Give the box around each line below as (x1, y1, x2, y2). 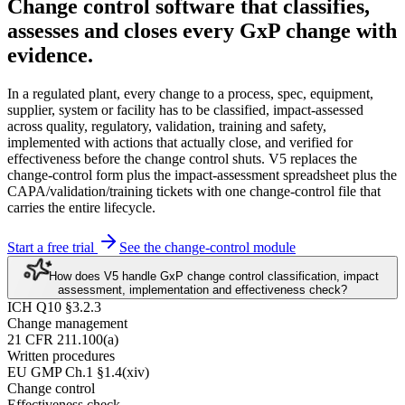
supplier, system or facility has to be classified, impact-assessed (7, 101, 363, 118)
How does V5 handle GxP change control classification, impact (48, 268, 379, 283)
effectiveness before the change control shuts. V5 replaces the (7, 150, 357, 166)
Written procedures (7, 347, 115, 363)
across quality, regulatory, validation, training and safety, (7, 118, 326, 134)
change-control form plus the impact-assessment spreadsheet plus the (7, 166, 397, 183)
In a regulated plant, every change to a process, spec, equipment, (7, 85, 373, 101)
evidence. (7, 42, 93, 67)
